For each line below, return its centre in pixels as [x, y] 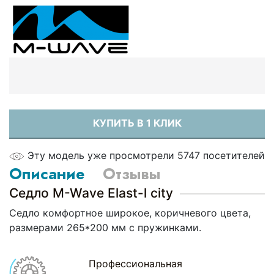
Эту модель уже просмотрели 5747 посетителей [146, 156]
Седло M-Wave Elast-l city [91, 193]
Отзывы [131, 174]
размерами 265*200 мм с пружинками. [105, 228]
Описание [47, 174]
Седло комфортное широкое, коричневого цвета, [130, 213]
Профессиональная [136, 264]
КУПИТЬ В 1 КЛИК [137, 123]
